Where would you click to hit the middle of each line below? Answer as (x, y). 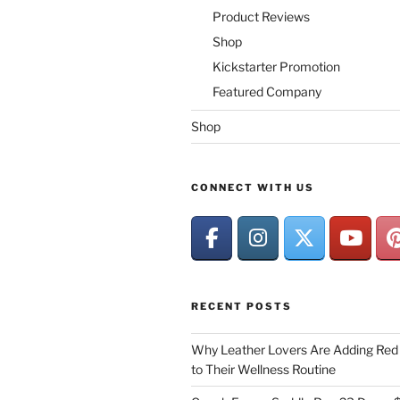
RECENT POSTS (242, 306)
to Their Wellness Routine (263, 369)
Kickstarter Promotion (276, 66)
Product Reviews (261, 16)
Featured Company (267, 91)
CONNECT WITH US (253, 187)
